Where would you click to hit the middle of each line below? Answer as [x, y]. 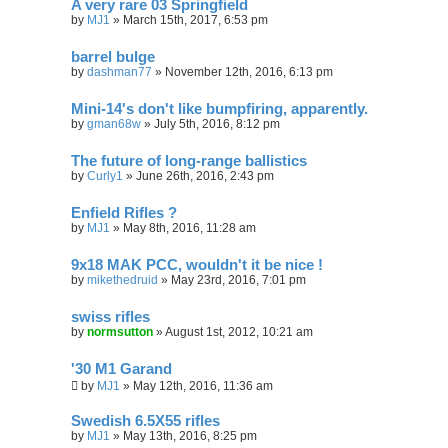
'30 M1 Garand [121, 368]
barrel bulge [113, 56]
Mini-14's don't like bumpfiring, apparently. [219, 108]
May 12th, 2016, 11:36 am [203, 385]
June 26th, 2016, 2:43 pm [205, 175]
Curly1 [105, 175]
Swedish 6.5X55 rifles [145, 420]
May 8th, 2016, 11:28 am [189, 227]
